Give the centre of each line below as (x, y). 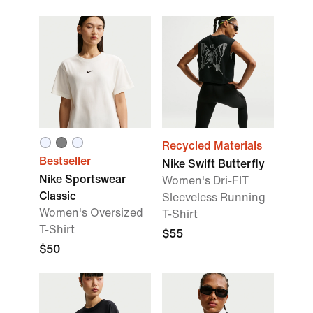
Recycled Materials (212, 146)
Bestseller (65, 161)
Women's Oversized (91, 213)
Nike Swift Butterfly (213, 164)
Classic (58, 196)
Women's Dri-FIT (205, 181)
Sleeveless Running (214, 197)
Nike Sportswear (82, 179)
